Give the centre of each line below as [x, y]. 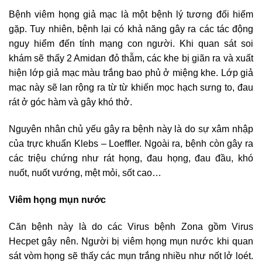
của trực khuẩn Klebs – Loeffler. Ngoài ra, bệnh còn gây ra [131, 144]
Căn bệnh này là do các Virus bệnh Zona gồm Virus [131, 226]
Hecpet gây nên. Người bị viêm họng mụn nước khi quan [131, 241]
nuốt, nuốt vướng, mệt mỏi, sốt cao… [85, 173]
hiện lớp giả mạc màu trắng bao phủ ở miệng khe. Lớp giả [131, 73]
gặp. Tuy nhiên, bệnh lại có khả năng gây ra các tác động [131, 29]
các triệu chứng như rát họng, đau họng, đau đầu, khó [131, 158]
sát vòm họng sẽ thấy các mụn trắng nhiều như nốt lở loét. [131, 256]
